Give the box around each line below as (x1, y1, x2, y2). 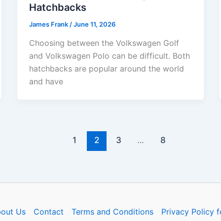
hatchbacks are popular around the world (29, 64, 184, 74)
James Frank (29, 20, 70, 29)
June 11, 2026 (73, 20, 115, 29)
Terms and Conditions (71, 206, 153, 217)
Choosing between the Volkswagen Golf (29, 38, 179, 48)
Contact (33, 206, 64, 217)
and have (29, 76, 63, 86)
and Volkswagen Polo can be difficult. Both (29, 51, 190, 61)
